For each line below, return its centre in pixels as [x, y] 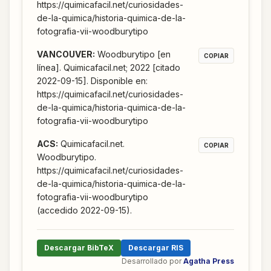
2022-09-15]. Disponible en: [92, 81]
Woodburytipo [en [134, 54]
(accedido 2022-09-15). [84, 211]
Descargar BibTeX [79, 248]
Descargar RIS [156, 248]
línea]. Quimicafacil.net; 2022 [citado [109, 68]
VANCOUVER [65, 54]
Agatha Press [209, 261]
